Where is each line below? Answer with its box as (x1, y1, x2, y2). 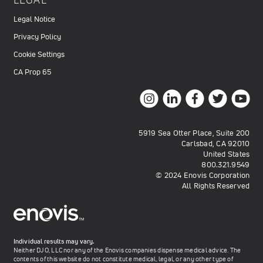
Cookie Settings (13, 49, 65, 60)
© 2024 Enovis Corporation (156, 170, 250, 181)
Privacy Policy (13, 32, 61, 42)
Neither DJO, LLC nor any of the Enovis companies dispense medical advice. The (13, 245, 241, 255)
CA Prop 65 (13, 67, 51, 77)
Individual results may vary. (13, 237, 95, 247)
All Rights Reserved (181, 181, 250, 191)
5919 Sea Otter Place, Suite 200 (139, 128, 250, 139)
